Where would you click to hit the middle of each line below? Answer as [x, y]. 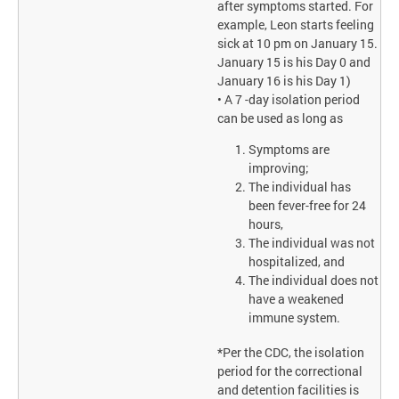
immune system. [295, 318]
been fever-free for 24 [308, 206]
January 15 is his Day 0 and [294, 62]
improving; [279, 168]
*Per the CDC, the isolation [291, 352]
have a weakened [297, 299]
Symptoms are [289, 150]
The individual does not [314, 281]
